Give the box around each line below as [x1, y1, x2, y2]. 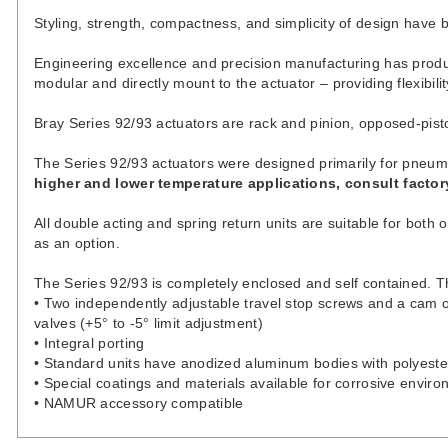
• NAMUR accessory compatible [34, 395, 244, 411]
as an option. [34, 235, 120, 251]
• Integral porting [34, 335, 145, 351]
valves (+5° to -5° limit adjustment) [34, 315, 263, 331]
